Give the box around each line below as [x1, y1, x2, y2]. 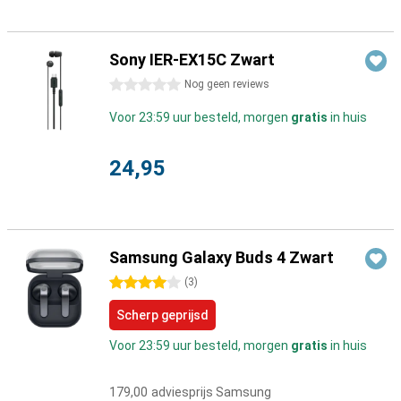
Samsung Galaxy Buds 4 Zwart [109, 248, 334, 267]
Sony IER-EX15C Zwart [109, 50, 275, 69]
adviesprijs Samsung [151, 385, 271, 399]
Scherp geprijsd [116, 308, 209, 322]
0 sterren [109, 78, 162, 92]
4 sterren [109, 276, 162, 290]
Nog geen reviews [184, 78, 269, 90]
